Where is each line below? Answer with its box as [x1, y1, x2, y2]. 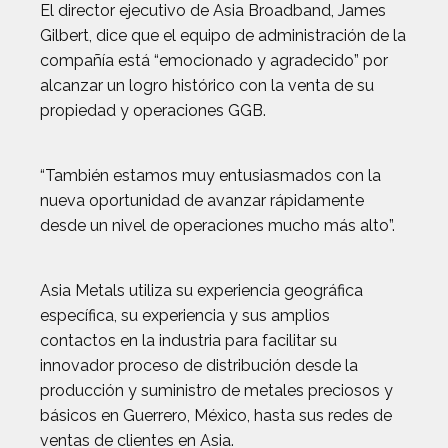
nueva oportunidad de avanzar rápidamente [40, 191, 364, 210]
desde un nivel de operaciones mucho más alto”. [40, 216, 395, 235]
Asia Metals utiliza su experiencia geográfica [40, 281, 363, 300]
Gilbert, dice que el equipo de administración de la [40, 26, 406, 45]
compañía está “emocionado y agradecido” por [40, 51, 388, 70]
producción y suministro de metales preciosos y [40, 381, 393, 400]
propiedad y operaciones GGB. [40, 101, 266, 120]
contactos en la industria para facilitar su [40, 331, 337, 350]
